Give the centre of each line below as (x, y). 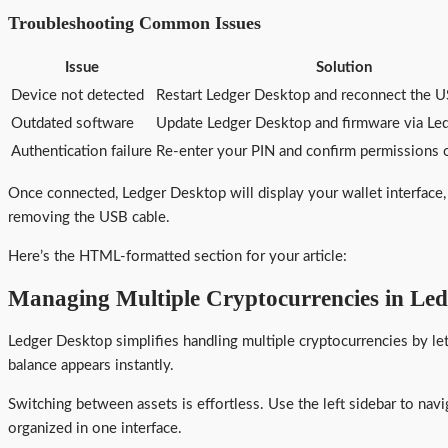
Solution (344, 67)
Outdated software (72, 123)
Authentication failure (81, 151)
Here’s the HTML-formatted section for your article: (177, 256)
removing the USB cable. (89, 217)
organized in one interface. (95, 428)
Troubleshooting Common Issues (134, 23)
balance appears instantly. (91, 365)
